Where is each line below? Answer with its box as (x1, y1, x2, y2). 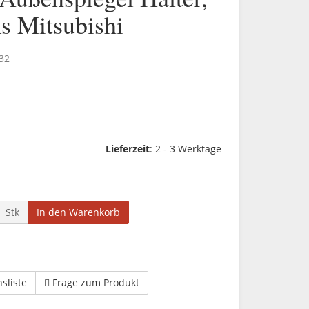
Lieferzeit (105, 142, 150, 155)
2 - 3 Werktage (154, 142, 221, 155)
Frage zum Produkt (52, 276, 139, 290)
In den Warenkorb (37, 206, 120, 219)
